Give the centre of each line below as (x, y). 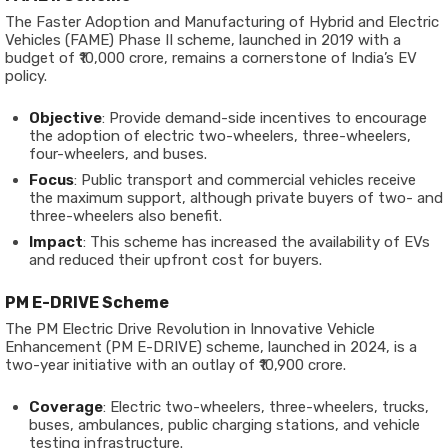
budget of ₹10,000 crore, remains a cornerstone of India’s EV (211, 58)
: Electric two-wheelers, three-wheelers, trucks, (266, 407)
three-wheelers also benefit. (125, 216)
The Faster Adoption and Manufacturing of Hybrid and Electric (222, 22)
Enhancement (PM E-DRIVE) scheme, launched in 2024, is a (211, 347)
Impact (56, 242)
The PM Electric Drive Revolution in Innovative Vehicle (190, 329)
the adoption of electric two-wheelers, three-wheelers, (220, 136)
